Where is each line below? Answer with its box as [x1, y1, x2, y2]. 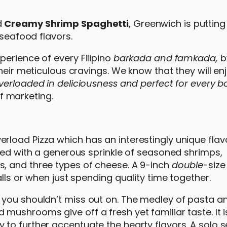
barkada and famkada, [113, 52, 220, 64]
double [171, 159, 204, 171]
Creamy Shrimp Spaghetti [4, 17, 129, 30]
